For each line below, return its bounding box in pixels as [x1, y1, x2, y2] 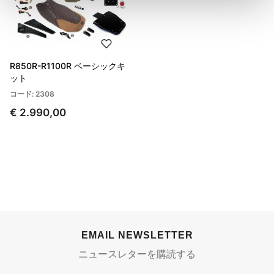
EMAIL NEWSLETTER [81, 230, 193, 241]
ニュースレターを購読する [78, 248, 196, 261]
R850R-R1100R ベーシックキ [10, 61, 125, 72]
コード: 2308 [10, 89, 54, 99]
